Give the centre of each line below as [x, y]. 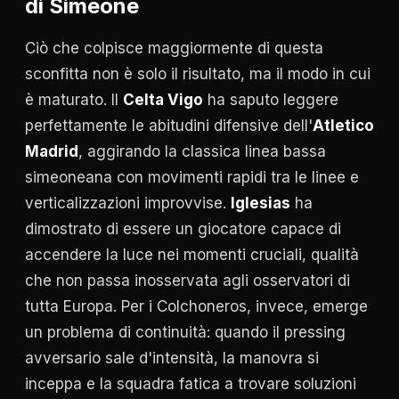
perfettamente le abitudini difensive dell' [169, 126]
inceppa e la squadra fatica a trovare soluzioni [191, 384]
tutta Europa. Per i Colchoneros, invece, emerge [196, 307]
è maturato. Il [74, 100]
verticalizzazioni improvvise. [128, 204]
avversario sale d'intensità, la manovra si [172, 358]
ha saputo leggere [271, 100]
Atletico [343, 126]
